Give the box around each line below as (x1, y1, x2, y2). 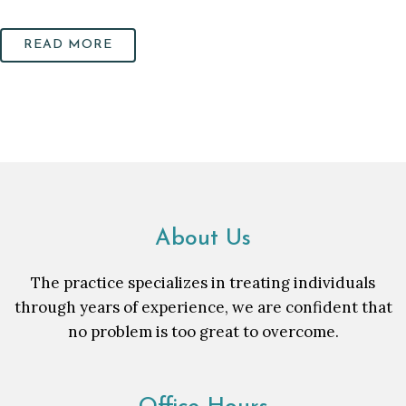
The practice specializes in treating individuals (31, 273, 375, 293)
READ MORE (24, 38, 112, 52)
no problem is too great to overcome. (67, 322, 339, 342)
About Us (155, 227, 251, 250)
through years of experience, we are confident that (14, 297, 392, 317)
